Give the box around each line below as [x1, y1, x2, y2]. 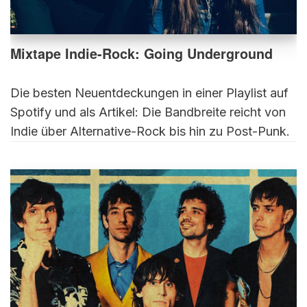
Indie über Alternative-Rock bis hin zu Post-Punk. [10, 124, 290, 139]
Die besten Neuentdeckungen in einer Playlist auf [10, 86, 288, 101]
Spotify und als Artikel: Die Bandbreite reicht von [10, 105, 286, 120]
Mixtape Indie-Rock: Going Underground [10, 44, 273, 64]
